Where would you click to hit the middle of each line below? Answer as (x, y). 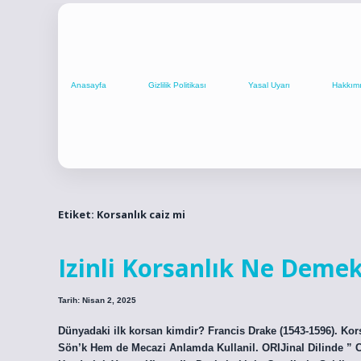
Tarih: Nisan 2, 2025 (97, 301)
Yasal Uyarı (269, 85)
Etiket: (77, 214)
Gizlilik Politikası (177, 85)
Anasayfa (89, 85)
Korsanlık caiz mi (141, 214)
